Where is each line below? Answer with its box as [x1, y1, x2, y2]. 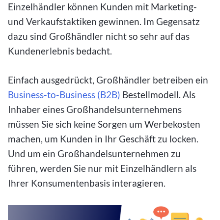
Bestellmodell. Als [120, 89, 195, 101]
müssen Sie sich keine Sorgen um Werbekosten [8, 118, 200, 130]
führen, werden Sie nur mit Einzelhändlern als [8, 163, 196, 174]
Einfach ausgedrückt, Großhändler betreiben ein [8, 74, 208, 86]
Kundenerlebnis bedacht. [8, 45, 112, 57]
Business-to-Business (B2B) [8, 89, 120, 101]
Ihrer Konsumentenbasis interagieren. [8, 177, 165, 189]
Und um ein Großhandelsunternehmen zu [8, 148, 181, 160]
